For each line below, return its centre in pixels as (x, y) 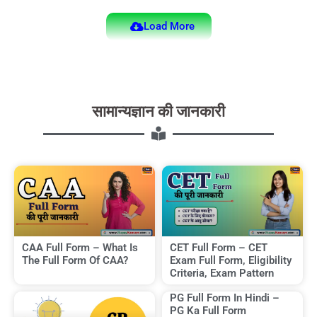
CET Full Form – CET (219, 247)
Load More (169, 26)
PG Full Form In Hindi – (225, 298)
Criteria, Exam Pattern (222, 273)
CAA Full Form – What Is (80, 247)
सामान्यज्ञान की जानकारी (158, 111)
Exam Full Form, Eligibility (231, 260)
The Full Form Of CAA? (75, 260)
